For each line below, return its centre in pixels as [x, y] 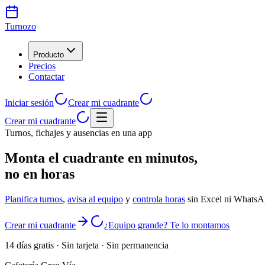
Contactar [46, 77]
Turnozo [20, 26]
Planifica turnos [34, 199]
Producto [49, 55]
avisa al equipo [95, 199]
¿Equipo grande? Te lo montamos [167, 225]
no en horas [40, 174]
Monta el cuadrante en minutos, [101, 158]
